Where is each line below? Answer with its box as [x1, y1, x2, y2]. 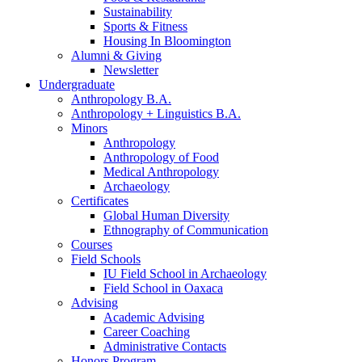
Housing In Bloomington [103, 34, 231, 48]
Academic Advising [103, 310, 204, 325]
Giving [123, 48, 162, 63]
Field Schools [71, 252, 141, 267]
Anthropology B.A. [71, 92, 171, 107]
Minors [71, 121, 107, 136]
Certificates [71, 194, 128, 208]
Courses [71, 238, 112, 252]
